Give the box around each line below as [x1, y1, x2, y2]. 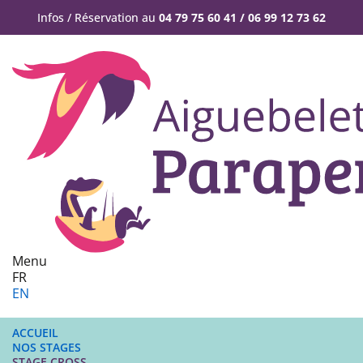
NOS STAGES [12, 340, 81, 356]
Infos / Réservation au [37, 10, 159, 25]
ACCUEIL [12, 325, 58, 341]
